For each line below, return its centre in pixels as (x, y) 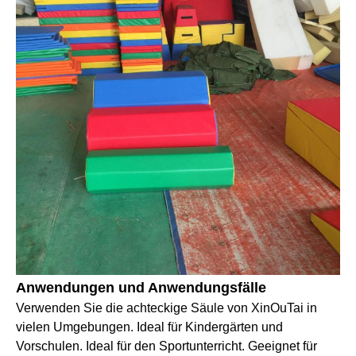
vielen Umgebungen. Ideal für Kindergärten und (149, 327)
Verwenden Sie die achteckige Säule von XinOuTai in (166, 308)
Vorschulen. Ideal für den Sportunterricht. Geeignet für (166, 346)
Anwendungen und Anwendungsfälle (141, 288)
